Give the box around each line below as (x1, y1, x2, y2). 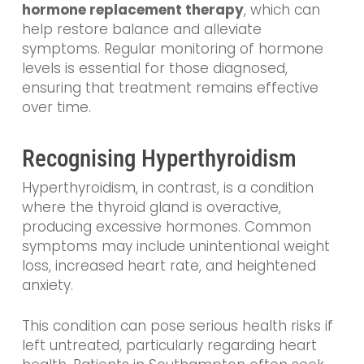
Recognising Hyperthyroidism (21, 145, 297, 173)
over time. (21, 97, 91, 117)
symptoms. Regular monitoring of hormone (21, 38, 323, 58)
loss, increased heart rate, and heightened (21, 256, 316, 276)
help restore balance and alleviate (21, 19, 262, 39)
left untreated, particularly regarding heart (21, 335, 317, 355)
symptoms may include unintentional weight (21, 236, 330, 257)
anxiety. (21, 275, 73, 296)
